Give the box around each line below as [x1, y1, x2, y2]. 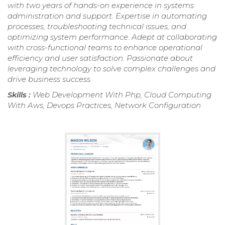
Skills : [8, 90, 33, 100]
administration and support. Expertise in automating [8, 11, 207, 21]
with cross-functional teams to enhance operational [8, 43, 202, 53]
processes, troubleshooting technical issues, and [8, 22, 186, 32]
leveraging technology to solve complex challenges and [8, 64, 215, 74]
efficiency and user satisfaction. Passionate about [8, 53, 193, 63]
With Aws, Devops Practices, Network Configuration [8, 100, 201, 110]
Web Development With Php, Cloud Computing [33, 90, 211, 100]
